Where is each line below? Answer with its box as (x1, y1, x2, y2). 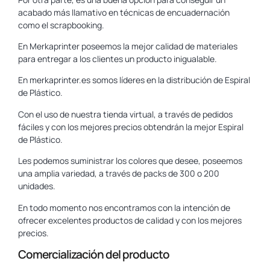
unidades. (18, 180, 55, 192)
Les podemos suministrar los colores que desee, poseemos (18, 155, 242, 167)
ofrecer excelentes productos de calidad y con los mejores (18, 214, 242, 226)
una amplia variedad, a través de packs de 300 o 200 (18, 168, 219, 180)
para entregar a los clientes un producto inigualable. (18, 53, 217, 65)
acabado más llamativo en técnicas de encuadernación (18, 6, 230, 18)
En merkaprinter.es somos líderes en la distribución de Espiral (18, 74, 250, 86)
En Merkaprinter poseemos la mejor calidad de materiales (18, 40, 237, 52)
